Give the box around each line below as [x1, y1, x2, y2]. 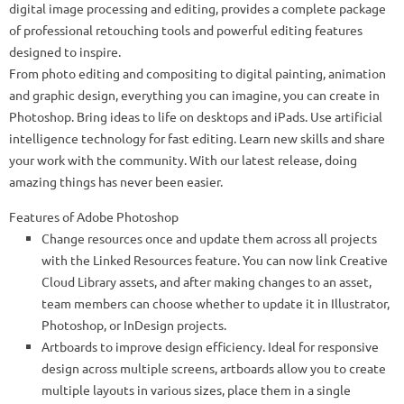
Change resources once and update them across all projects [41, 230, 377, 247]
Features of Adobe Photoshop [9, 208, 179, 225]
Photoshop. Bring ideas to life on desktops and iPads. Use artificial [9, 108, 382, 125]
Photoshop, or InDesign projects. [41, 317, 226, 334]
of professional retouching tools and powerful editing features [9, 22, 363, 39]
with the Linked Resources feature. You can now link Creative [41, 252, 388, 269]
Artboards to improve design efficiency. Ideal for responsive [41, 338, 379, 355]
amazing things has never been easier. [9, 173, 223, 190]
